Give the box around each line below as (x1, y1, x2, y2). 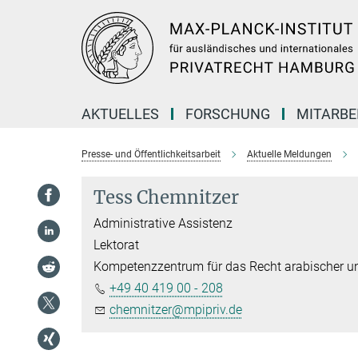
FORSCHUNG (185, 105, 270, 122)
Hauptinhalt (4, 7, 70, 22)
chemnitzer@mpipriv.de (109, 302, 242, 317)
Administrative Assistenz (93, 216, 233, 231)
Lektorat (93, 237, 139, 253)
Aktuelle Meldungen (247, 149, 332, 160)
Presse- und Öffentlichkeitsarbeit (82, 149, 221, 160)
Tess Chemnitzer (93, 186, 239, 209)
